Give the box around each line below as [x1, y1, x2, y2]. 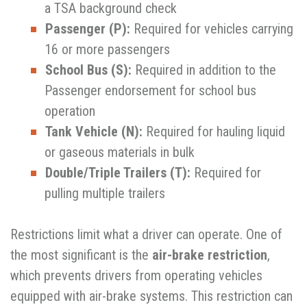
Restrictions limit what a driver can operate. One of [10, 225, 282, 243]
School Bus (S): [45, 61, 132, 78]
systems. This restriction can [136, 287, 293, 304]
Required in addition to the [132, 61, 276, 78]
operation [45, 102, 95, 119]
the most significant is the [10, 246, 152, 263]
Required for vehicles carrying [130, 20, 293, 37]
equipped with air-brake [10, 287, 136, 304]
